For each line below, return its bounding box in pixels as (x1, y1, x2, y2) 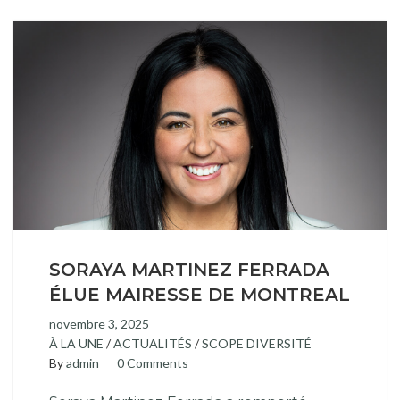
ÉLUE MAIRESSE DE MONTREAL (49, 284, 350, 305)
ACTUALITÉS (113, 336, 192, 351)
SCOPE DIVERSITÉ (202, 336, 312, 351)
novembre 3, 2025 (49, 316, 149, 331)
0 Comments (117, 355, 188, 371)
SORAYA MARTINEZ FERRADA (49, 259, 329, 280)
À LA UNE (49, 336, 104, 351)
